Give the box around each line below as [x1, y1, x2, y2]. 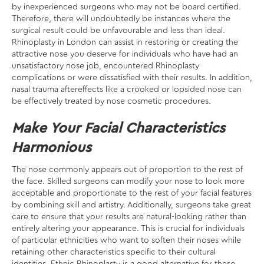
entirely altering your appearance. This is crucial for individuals [12, 225, 245, 233]
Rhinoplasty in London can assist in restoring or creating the [12, 38, 238, 47]
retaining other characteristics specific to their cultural [12, 248, 216, 257]
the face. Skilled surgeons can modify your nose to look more [12, 177, 245, 186]
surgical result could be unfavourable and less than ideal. [12, 27, 225, 35]
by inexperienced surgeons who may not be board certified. [12, 3, 241, 12]
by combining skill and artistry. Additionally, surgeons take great [12, 201, 251, 210]
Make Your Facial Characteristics [12, 121, 225, 136]
